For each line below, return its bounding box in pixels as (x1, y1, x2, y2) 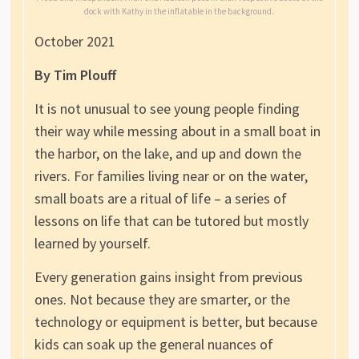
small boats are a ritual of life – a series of (34, 189, 287, 208)
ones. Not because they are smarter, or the (34, 290, 290, 309)
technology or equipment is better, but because (34, 313, 317, 332)
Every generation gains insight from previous (34, 268, 303, 287)
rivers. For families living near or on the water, (34, 167, 308, 186)
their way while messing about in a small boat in (34, 122, 321, 141)
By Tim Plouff (34, 66, 116, 85)
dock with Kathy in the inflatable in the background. (84, 6, 275, 18)
